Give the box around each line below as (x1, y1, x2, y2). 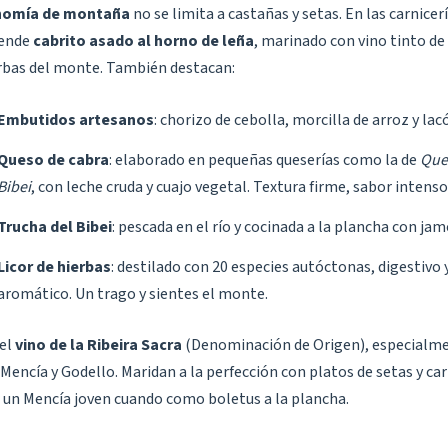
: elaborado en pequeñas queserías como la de (109, 149, 420, 172)
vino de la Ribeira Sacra (15, 333, 182, 356)
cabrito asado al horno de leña (33, 29, 254, 52)
